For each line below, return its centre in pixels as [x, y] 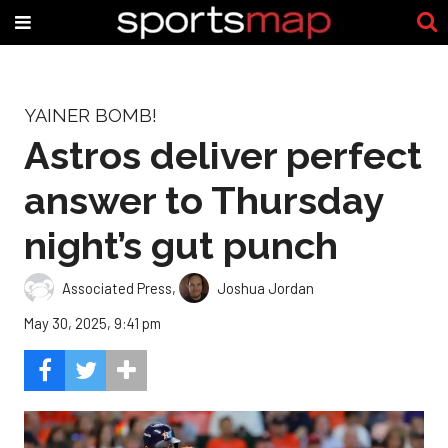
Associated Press [117, 287]
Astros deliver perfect [223, 155]
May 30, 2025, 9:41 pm [92, 323]
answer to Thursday [203, 200]
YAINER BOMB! [90, 115]
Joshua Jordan [265, 287]
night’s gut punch [181, 245]
